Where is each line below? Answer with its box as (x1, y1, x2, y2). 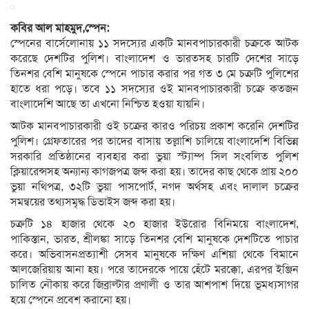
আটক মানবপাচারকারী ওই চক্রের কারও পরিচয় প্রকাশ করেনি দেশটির (10, 119, 299, 133)
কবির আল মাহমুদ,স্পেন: (10, 21, 109, 35)
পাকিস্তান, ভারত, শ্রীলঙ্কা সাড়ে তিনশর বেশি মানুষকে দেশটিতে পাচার (10, 232, 299, 246)
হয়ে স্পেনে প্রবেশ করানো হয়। (10, 292, 131, 307)
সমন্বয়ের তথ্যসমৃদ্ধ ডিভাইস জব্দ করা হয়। (10, 195, 175, 209)
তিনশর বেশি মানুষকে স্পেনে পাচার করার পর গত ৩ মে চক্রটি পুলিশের (10, 66, 299, 81)
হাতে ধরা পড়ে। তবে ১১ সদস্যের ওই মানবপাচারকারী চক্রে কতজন (10, 81, 299, 96)
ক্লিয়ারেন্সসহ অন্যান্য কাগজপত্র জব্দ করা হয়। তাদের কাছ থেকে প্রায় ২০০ (10, 164, 299, 179)
